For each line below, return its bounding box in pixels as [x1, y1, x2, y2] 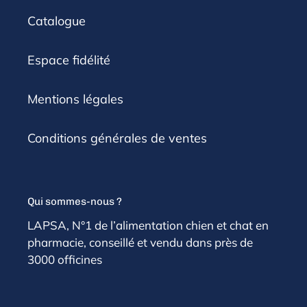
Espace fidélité [27, 52, 110, 69]
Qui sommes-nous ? [27, 195, 122, 208]
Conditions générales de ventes [27, 130, 207, 147]
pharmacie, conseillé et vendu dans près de [27, 234, 253, 249]
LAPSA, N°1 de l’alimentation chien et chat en [27, 217, 269, 232]
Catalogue [27, 13, 86, 29]
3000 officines [27, 251, 102, 267]
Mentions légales [27, 91, 123, 108]
